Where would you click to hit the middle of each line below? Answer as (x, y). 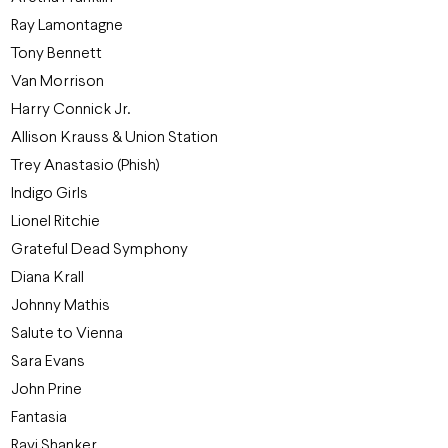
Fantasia (39, 417)
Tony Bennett (57, 53)
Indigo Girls (50, 193)
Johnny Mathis (61, 305)
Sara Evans (48, 361)
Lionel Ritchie (56, 221)
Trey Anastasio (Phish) (86, 165)
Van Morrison (58, 81)
